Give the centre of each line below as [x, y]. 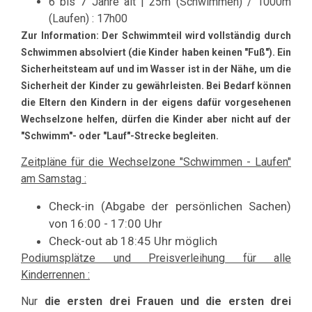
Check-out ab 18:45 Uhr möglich [133, 241]
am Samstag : [54, 179]
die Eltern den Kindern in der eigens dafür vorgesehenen [156, 102]
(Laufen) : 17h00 [88, 18]
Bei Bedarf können [249, 85]
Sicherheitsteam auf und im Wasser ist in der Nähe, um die [156, 69]
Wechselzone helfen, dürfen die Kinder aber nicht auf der [156, 119]
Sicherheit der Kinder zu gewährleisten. [114, 85]
